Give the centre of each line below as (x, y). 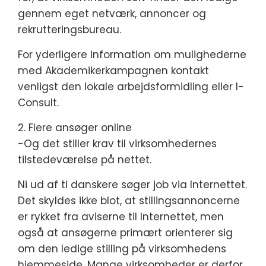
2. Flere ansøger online (75, 128)
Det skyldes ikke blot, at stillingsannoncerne (129, 201)
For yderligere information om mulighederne (132, 55)
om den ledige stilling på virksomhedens (122, 249)
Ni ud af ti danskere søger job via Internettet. (132, 185)
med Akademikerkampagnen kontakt (113, 71)
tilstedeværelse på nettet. (85, 160)
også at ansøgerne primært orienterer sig (125, 233)
